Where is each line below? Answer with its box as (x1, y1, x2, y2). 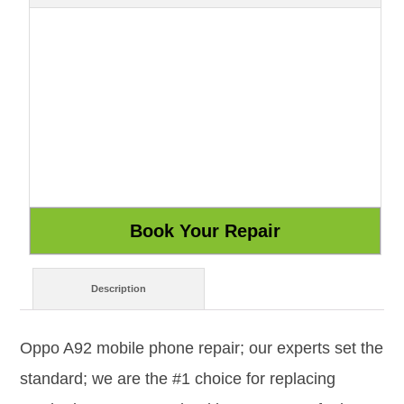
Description (91, 283, 147, 295)
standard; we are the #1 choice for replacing (20, 369, 335, 388)
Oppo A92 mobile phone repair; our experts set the (20, 338, 383, 357)
